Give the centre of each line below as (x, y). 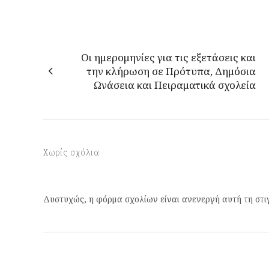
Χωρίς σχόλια (71, 152)
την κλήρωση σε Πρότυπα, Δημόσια (171, 71)
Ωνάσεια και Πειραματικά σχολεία (175, 85)
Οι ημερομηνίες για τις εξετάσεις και (168, 57)
